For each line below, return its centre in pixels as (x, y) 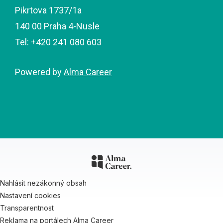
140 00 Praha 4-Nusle (57, 26)
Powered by (39, 72)
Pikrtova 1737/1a (48, 10)
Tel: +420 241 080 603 (58, 42)
